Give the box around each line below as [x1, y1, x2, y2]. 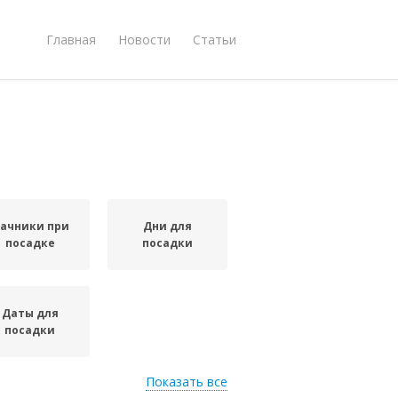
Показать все [146, 373, 227, 390]
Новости [118, 30, 171, 48]
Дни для [143, 219, 193, 234]
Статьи [193, 30, 236, 48]
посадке [4, 235, 55, 251]
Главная [46, 30, 96, 48]
